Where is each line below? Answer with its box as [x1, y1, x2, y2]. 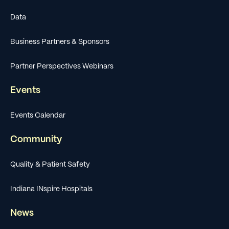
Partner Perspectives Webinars [10, 62, 113, 70]
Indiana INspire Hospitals [10, 185, 93, 193]
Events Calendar [10, 111, 65, 119]
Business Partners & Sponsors [10, 38, 109, 45]
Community [10, 135, 62, 145]
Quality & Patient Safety [10, 161, 90, 168]
